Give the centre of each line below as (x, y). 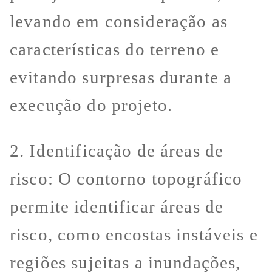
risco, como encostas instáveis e (134, 234)
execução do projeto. (91, 105)
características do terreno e (115, 49)
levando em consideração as (119, 21)
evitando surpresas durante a (121, 77)
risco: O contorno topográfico (126, 178)
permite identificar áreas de (117, 206)
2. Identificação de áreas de (117, 150)
